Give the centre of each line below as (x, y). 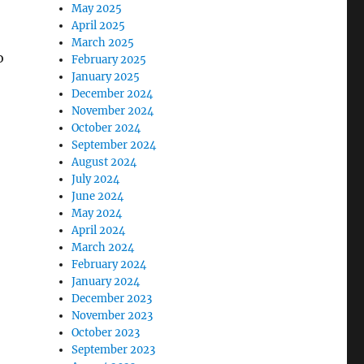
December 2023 (112, 299)
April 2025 (99, 26)
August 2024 (104, 162)
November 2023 (113, 316)
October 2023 (106, 333)
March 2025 (103, 43)
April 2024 (99, 231)
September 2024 (114, 145)
